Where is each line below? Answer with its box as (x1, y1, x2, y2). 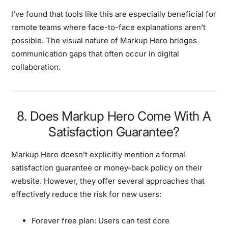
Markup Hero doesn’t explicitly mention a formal (11, 149, 186, 159)
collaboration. (11, 62, 61, 72)
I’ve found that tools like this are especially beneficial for (11, 9, 217, 19)
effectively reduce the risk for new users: (11, 189, 162, 199)
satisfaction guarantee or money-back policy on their (11, 162, 203, 173)
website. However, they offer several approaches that (11, 176, 205, 186)
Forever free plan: (32, 215, 97, 225)
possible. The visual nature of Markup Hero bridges (11, 35, 197, 45)
